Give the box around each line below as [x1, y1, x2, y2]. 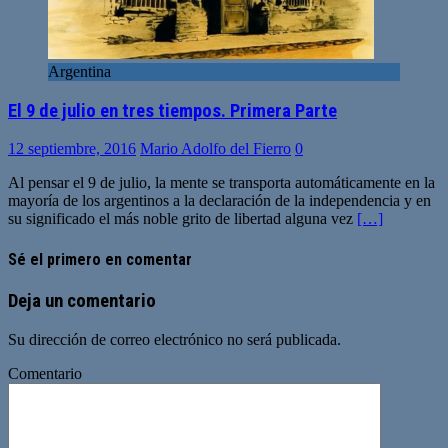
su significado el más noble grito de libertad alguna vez [8, 210, 357, 228]
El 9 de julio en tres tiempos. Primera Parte [8, 99, 337, 122]
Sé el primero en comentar [8, 249, 192, 269]
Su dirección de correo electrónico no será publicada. [8, 330, 341, 348]
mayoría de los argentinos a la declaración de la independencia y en [8, 192, 431, 210]
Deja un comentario [8, 289, 156, 312]
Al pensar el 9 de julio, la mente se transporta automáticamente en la [8, 174, 435, 192]
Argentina [48, 62, 111, 80]
